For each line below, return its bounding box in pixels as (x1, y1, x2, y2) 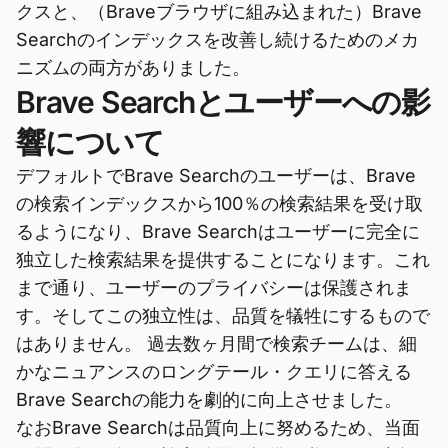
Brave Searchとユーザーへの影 (16, 84, 430, 120)
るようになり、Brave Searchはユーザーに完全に (16, 221, 420, 242)
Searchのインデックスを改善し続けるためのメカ (16, 29, 419, 50)
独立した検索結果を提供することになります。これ (16, 249, 430, 270)
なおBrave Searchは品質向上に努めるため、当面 (16, 417, 420, 438)
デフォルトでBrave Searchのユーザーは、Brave (16, 165, 416, 186)
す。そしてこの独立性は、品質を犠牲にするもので (16, 305, 430, 326)
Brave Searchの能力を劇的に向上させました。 (16, 389, 402, 410)
